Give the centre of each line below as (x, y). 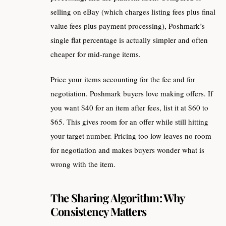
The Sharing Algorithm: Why (118, 197)
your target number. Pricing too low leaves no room (131, 136)
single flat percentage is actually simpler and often (129, 40)
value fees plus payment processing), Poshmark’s (128, 25)
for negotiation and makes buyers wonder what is (127, 150)
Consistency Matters (99, 211)
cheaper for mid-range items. (96, 54)
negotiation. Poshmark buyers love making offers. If (132, 94)
